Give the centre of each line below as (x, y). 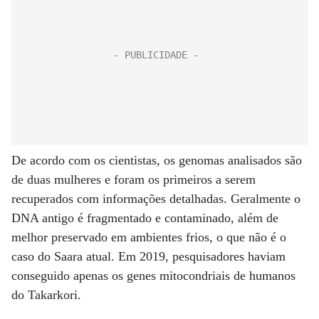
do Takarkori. (46, 295)
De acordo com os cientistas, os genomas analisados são (157, 160)
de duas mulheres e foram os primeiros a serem (134, 179)
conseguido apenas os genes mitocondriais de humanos (153, 276)
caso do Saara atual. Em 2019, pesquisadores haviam (148, 256)
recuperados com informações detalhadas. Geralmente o (156, 199)
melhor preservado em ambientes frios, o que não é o (149, 237)
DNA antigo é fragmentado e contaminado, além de (145, 218)
